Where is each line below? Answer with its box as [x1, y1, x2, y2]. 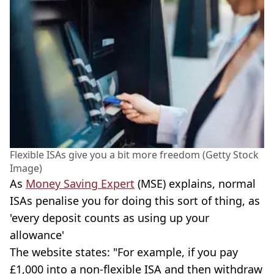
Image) [10, 161, 42, 176]
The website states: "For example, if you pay [10, 245, 238, 260]
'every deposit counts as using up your [10, 210, 209, 226]
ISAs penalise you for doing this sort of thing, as [10, 193, 260, 209]
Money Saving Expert [26, 176, 135, 191]
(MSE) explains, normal [135, 176, 256, 191]
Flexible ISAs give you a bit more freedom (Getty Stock [10, 148, 259, 162]
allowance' [10, 228, 64, 243]
